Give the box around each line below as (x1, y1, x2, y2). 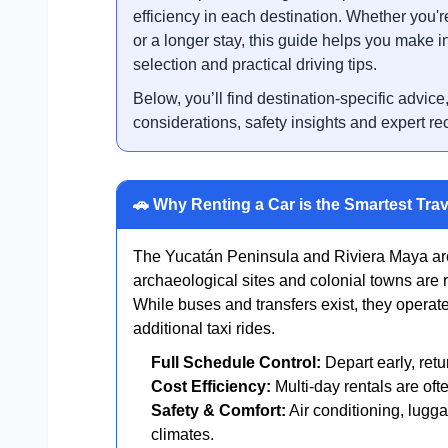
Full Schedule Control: (151, 353, 321, 371)
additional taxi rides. (133, 319, 275, 337)
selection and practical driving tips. (133, 55, 377, 73)
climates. (151, 425, 214, 443)
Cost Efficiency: (151, 377, 271, 395)
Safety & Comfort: (151, 401, 286, 419)
